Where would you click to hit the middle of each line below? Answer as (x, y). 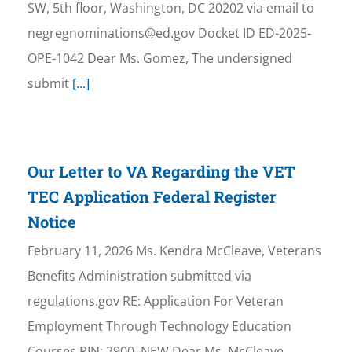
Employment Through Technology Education (159, 326)
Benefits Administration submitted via (139, 276)
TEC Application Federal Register (152, 197)
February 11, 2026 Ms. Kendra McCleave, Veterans (174, 251)
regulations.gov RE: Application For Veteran (155, 301)
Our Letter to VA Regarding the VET (161, 172)
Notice (51, 222)
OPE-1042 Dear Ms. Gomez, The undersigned (159, 59)
